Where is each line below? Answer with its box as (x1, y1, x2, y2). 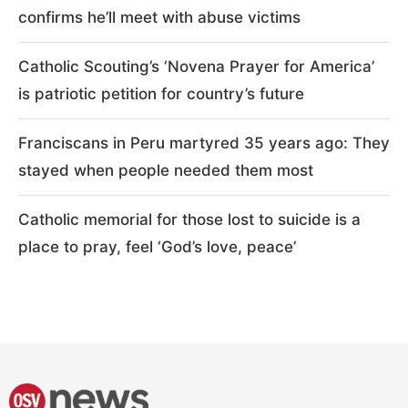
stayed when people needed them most (18, 160, 313, 179)
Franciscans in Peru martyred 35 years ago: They (18, 133, 390, 152)
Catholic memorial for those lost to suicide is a (18, 209, 361, 229)
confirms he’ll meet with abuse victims (18, 7, 301, 26)
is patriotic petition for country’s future (18, 84, 304, 103)
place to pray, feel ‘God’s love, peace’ (18, 237, 296, 256)
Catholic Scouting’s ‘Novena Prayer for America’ (18, 56, 374, 76)
